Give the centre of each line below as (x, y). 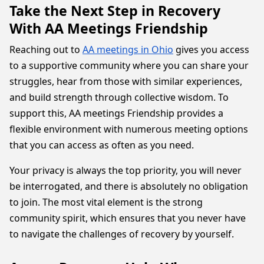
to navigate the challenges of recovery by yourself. (122, 234)
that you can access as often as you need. (103, 145)
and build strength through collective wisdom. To (119, 97)
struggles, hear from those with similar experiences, (126, 81)
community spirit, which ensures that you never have (128, 218)
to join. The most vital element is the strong (106, 202)
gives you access (211, 49)
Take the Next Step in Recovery (115, 11)
